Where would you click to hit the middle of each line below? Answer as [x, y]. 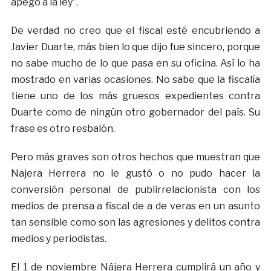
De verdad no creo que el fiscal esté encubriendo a [135, 31]
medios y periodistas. [58, 239]
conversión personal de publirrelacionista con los [135, 190]
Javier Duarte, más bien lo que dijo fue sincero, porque [135, 47]
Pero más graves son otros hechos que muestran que [135, 157]
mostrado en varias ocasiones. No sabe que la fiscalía [135, 80]
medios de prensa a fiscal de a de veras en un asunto [135, 206]
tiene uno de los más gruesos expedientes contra [135, 96]
